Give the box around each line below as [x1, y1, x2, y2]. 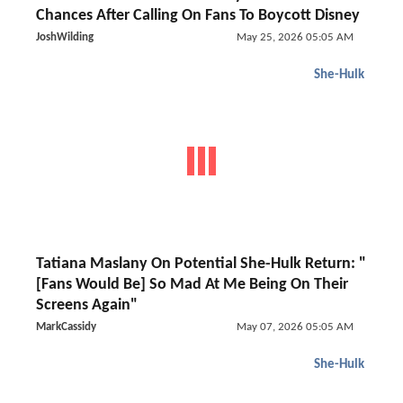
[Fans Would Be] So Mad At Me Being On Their [36, 276, 348, 293]
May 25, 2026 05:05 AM [236, 31, 354, 43]
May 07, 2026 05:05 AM [236, 321, 354, 333]
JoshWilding [36, 31, 94, 43]
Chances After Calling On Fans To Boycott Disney [36, 7, 360, 24]
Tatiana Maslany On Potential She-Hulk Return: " [36, 255, 366, 273]
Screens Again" [36, 297, 138, 314]
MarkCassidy [36, 321, 96, 333]
